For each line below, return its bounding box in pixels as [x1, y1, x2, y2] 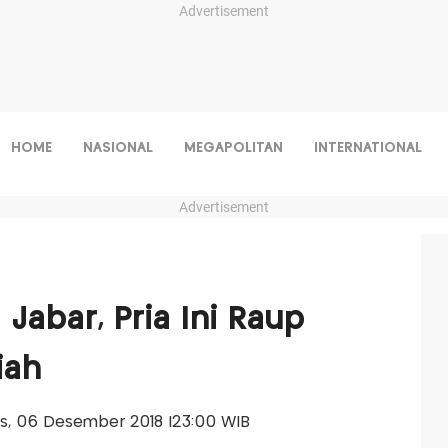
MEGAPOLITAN [183, 141, 283, 155]
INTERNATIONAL [313, 141, 422, 155]
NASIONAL [82, 141, 153, 155]
